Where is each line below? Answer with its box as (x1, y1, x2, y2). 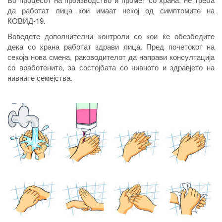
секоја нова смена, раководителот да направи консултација (7, 52, 215, 62)
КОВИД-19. (7, 15, 46, 26)
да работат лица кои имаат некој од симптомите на (7, 5, 215, 16)
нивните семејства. (7, 72, 72, 83)
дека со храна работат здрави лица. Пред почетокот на (7, 41, 215, 52)
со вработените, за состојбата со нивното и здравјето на (7, 62, 215, 73)
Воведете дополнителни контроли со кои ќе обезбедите (7, 31, 215, 42)
